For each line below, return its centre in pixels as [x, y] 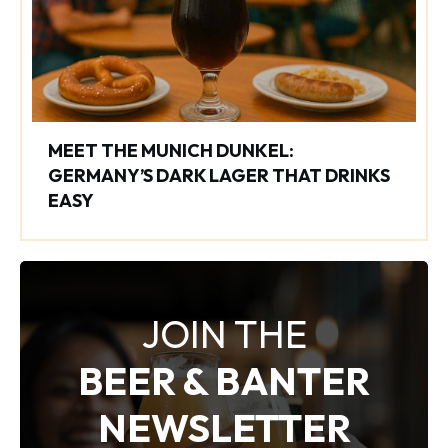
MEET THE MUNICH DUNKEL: [171, 151]
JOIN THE [224, 334]
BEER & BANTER [224, 381]
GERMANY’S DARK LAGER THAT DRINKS [219, 176]
